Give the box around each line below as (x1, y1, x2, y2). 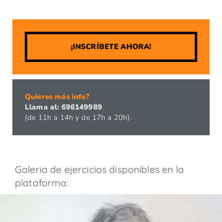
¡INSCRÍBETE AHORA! (70, 41, 152, 52)
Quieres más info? (25, 91, 90, 102)
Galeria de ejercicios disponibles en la (15, 163, 184, 175)
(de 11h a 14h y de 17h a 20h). (25, 112, 132, 122)
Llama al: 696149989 (25, 102, 102, 112)
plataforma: (15, 176, 69, 189)
